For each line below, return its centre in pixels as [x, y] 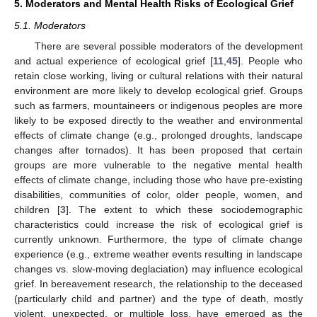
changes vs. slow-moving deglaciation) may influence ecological [158, 269]
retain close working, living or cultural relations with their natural [158, 75]
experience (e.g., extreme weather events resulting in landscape [158, 254]
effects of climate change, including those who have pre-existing [158, 179]
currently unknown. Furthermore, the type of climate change [158, 239]
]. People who [270, 60]
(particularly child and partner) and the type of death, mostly [158, 298]
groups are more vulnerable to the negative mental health [158, 165]
